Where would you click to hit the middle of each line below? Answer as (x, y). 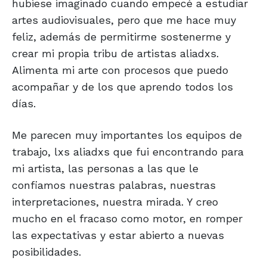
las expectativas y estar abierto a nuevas (118, 235)
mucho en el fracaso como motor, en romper (127, 219)
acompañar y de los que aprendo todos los (122, 87)
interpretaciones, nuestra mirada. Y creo (115, 202)
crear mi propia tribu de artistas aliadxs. (115, 54)
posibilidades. (46, 252)
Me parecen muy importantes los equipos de (127, 135)
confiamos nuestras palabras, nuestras (114, 185)
